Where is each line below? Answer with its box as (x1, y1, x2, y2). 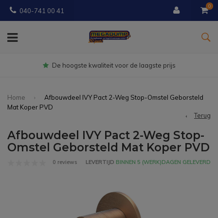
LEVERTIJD (86, 159, 114, 166)
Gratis (74, 61, 94, 69)
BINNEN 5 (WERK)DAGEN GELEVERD (114, 159, 211, 166)
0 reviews (51, 159, 77, 166)
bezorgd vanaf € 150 (94, 61, 158, 69)
